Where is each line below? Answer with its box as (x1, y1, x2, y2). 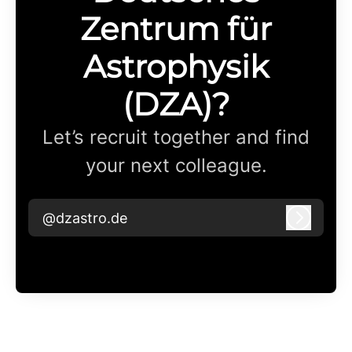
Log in (297, 216, 339, 233)
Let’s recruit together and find (42, 126, 310, 149)
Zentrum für (80, 9, 272, 49)
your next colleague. (85, 154, 267, 178)
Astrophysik (83, 47, 269, 86)
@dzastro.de (42, 209, 127, 226)
